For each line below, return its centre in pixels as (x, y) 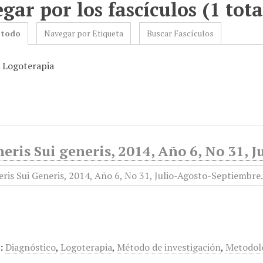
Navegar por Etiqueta (84, 33)
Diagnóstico (31, 247)
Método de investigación (169, 247)
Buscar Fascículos (181, 33)
